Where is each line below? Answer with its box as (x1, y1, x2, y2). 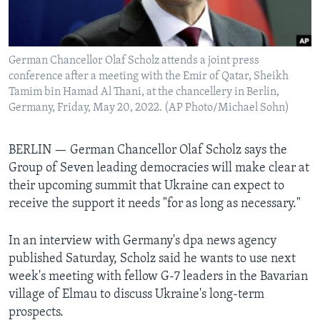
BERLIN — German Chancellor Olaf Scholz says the (9, 144, 287, 158)
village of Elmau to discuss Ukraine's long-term (9, 288, 264, 302)
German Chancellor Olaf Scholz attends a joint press (9, 55, 259, 67)
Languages (24, 46, 81, 61)
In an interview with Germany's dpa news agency (9, 234, 276, 249)
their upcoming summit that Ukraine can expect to (9, 179, 284, 194)
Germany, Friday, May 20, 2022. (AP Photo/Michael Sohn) (9, 102, 289, 114)
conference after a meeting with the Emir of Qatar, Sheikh (9, 71, 289, 83)
